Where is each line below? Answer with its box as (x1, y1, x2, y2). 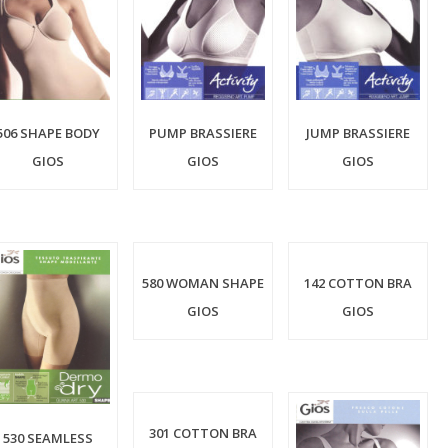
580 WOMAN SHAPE (141, 274, 264, 293)
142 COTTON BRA (303, 274, 412, 293)
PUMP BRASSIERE (148, 124, 257, 143)
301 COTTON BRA (148, 424, 257, 443)
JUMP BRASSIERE (305, 124, 410, 143)
